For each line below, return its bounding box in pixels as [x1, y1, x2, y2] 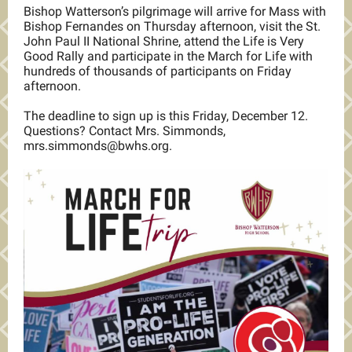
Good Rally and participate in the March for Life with [24, 49, 313, 64]
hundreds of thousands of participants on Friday [24, 64, 291, 79]
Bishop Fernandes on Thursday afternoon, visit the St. [24, 19, 321, 34]
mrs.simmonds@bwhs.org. [24, 138, 172, 153]
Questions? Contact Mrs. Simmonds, [24, 123, 225, 138]
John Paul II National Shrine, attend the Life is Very [24, 34, 304, 49]
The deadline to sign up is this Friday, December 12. [24, 108, 308, 123]
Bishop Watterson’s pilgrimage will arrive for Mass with [24, 4, 326, 19]
